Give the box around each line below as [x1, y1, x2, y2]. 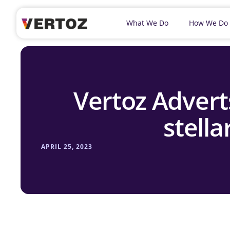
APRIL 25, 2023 [41, 142, 92, 151]
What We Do [126, 18, 168, 28]
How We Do [189, 18, 228, 28]
